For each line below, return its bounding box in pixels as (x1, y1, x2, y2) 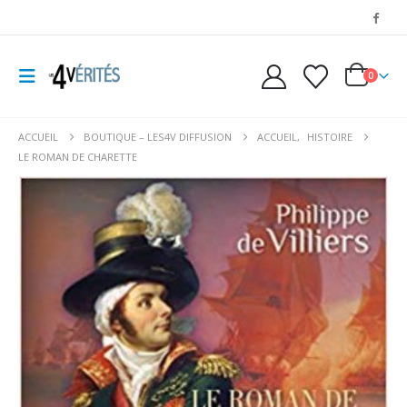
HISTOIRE (307, 130, 352, 144)
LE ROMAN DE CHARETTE (18, 150, 137, 164)
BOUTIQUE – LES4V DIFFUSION (84, 130, 232, 144)
